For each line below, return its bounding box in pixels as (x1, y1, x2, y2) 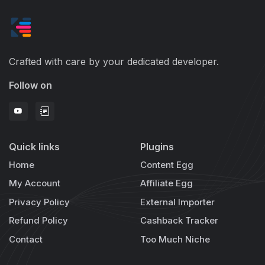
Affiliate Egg (140, 177, 193, 189)
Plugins (140, 140, 174, 153)
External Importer (140, 196, 215, 208)
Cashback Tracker (140, 215, 218, 227)
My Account (9, 177, 60, 189)
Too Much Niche (140, 234, 210, 245)
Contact (9, 234, 43, 245)
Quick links (9, 140, 60, 153)
